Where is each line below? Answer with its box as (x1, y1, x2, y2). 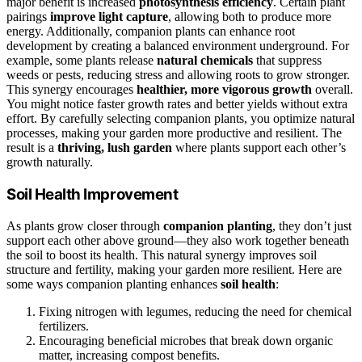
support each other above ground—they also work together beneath (6, 233, 349, 247)
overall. (312, 82, 353, 97)
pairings (6, 10, 50, 24)
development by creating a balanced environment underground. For (6, 39, 349, 53)
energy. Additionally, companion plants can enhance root (6, 24, 295, 39)
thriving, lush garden (57, 141, 172, 155)
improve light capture (50, 10, 168, 24)
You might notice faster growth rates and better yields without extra (6, 97, 347, 112)
